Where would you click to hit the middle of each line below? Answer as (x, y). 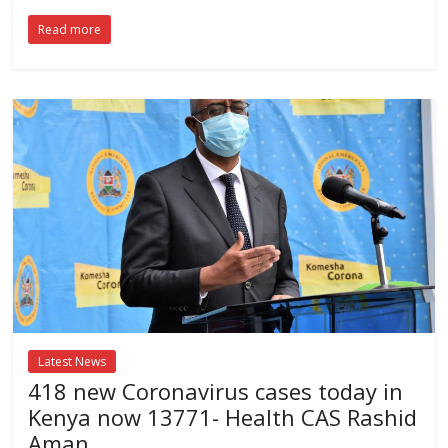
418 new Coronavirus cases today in (216, 390)
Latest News (72, 361)
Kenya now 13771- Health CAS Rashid (223, 416)
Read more (70, 29)
